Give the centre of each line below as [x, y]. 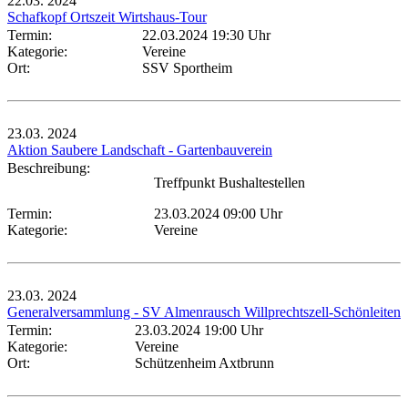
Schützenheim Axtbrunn [204, 362]
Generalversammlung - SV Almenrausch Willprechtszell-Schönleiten [204, 311]
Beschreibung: [52, 168]
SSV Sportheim [187, 67]
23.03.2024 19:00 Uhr [199, 330]
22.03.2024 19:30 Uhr [206, 35]
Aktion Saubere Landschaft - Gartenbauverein [140, 149]
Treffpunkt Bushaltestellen [229, 182]
